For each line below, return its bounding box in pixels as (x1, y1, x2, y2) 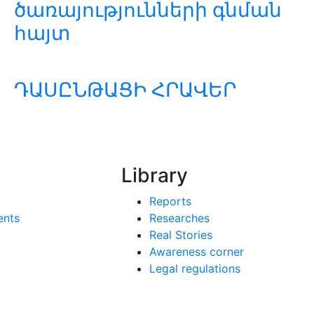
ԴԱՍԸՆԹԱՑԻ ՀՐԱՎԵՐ (14, 77, 236, 102)
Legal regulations (149, 261, 240, 275)
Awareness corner (149, 244, 244, 259)
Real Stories (149, 227, 212, 242)
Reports (149, 193, 191, 208)
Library (121, 163, 188, 187)
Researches (149, 210, 210, 225)
